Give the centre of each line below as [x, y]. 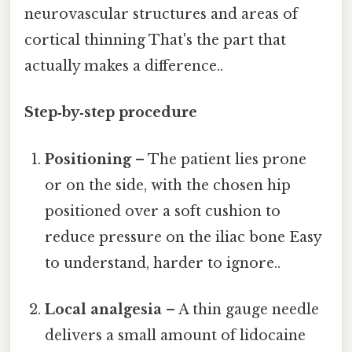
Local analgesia [104, 309]
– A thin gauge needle [241, 309]
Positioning [88, 159]
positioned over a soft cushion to [163, 211]
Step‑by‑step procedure [111, 113]
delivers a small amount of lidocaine [176, 335]
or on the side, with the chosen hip [168, 185]
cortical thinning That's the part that [155, 40]
